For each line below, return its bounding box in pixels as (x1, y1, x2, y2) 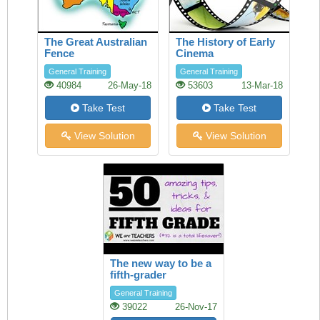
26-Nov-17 (175, 302, 217, 312)
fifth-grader (110, 269, 166, 281)
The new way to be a (110, 257, 211, 269)
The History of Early (176, 36, 275, 48)
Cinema (176, 47, 214, 59)
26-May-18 (108, 81, 151, 91)
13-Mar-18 (241, 81, 283, 91)
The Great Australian (44, 36, 147, 48)
